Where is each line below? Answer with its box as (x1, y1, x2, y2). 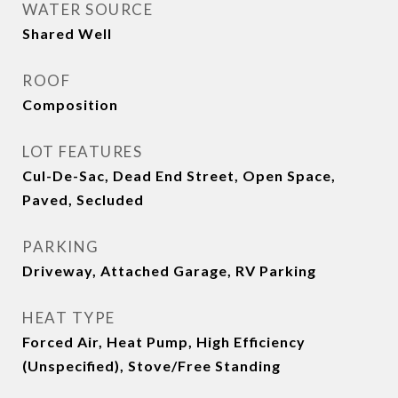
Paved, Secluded (22, 191, 144, 208)
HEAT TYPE (22, 308, 115, 327)
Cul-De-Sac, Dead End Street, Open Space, (22, 167, 336, 184)
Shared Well (22, 25, 112, 42)
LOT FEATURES (22, 142, 142, 161)
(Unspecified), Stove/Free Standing (22, 357, 281, 374)
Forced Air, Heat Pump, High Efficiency (22, 333, 306, 350)
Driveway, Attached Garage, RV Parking (22, 262, 316, 279)
